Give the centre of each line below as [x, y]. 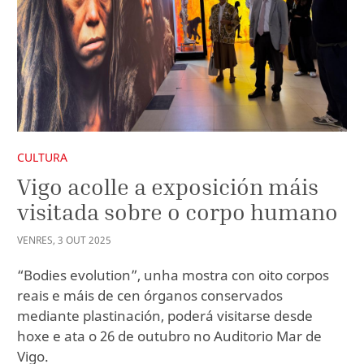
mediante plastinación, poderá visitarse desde [165, 315]
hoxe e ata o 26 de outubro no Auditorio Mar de [169, 336]
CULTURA [42, 157]
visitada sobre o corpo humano [178, 212]
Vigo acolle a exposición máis [168, 187]
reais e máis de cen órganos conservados [150, 295]
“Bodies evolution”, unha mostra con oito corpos [173, 275]
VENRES [35, 240]
